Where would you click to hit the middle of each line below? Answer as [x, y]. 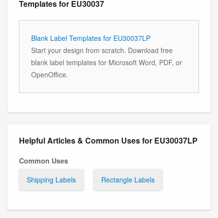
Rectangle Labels [128, 179]
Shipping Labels [51, 179]
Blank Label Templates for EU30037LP [91, 38]
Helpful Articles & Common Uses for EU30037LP [108, 140]
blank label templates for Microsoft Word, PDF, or [107, 62]
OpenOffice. [50, 74]
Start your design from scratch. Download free [102, 50]
